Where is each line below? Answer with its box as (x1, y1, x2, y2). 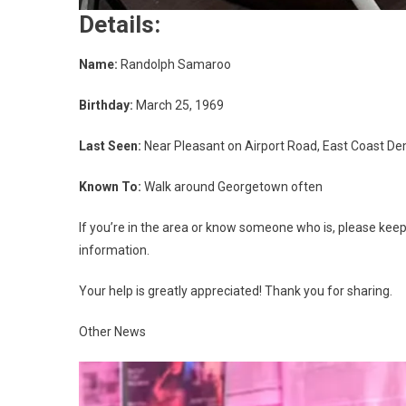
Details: (79, 11, 160, 39)
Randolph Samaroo (118, 57, 231, 72)
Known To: (79, 179, 141, 195)
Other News (79, 324, 146, 340)
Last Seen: (79, 139, 141, 154)
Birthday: (79, 98, 133, 113)
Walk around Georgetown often (141, 179, 323, 195)
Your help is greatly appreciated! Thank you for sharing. (79, 284, 392, 299)
